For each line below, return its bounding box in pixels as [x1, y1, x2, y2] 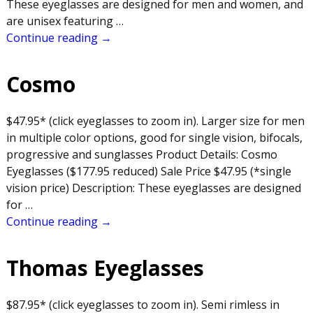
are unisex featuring [6, 13, 116, 29]
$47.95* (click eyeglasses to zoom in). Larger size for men [6, 112, 305, 129]
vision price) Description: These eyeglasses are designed [6, 180, 301, 196]
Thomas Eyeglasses [6, 254, 204, 283]
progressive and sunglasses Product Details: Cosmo [6, 146, 277, 162]
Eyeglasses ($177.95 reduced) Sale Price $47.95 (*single [6, 163, 291, 179]
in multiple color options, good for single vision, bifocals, [6, 129, 303, 145]
